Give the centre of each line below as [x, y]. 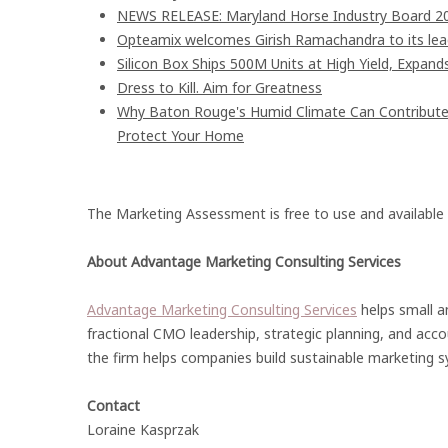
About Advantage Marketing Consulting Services [244, 261]
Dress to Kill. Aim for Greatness [219, 87]
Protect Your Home [180, 135]
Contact [113, 405]
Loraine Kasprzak [143, 429]
